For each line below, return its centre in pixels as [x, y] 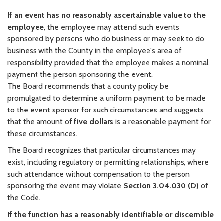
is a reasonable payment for [162, 121]
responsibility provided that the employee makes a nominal [108, 62]
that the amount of [40, 121]
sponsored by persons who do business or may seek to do [106, 38]
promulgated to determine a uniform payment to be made [107, 98]
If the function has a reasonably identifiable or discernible [110, 214]
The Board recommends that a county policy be [88, 86]
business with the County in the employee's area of [94, 50]
